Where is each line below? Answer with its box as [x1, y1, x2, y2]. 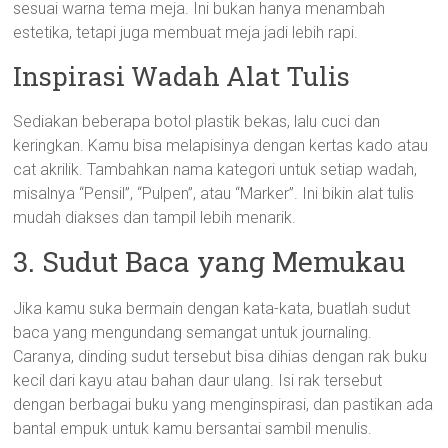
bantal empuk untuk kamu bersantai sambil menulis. [13, 419, 373, 438]
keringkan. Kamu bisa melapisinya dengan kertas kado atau [13, 136, 429, 155]
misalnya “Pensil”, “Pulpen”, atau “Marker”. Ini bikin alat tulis [13, 184, 415, 203]
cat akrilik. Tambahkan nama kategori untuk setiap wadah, [13, 160, 418, 179]
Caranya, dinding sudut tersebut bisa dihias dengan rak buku [13, 347, 428, 366]
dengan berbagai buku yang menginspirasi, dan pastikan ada [13, 395, 434, 414]
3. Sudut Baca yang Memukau [13, 243, 406, 280]
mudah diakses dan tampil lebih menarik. [13, 208, 297, 227]
